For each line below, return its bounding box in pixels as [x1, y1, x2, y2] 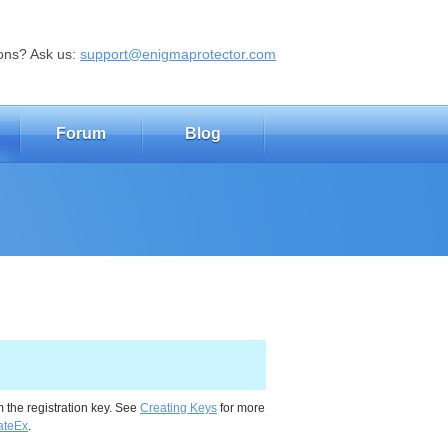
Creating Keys [140, 401, 217, 415]
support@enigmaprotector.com [80, 46, 276, 62]
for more [217, 401, 265, 415]
